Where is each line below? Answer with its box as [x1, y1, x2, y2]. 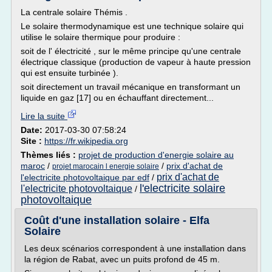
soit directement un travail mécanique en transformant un [21, 82, 240, 92]
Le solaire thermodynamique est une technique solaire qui [21, 21, 243, 31]
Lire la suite [21, 111, 67, 121]
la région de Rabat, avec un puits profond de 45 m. [24, 254, 220, 264]
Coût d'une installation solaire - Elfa [24, 214, 209, 226]
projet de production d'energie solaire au [78, 150, 234, 160]
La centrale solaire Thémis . [21, 7, 127, 17]
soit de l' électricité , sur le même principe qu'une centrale [21, 46, 241, 56]
